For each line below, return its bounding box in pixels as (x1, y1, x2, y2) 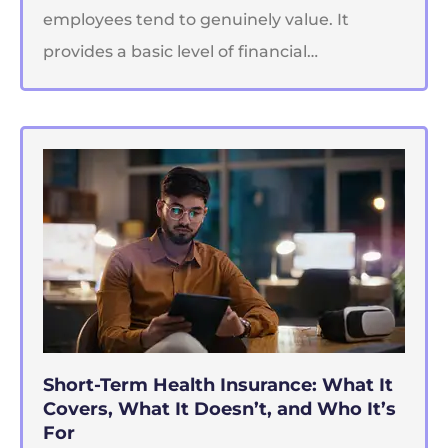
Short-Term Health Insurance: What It (43, 373, 393, 395)
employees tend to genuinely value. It (43, 9, 349, 29)
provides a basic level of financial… (43, 41, 318, 61)
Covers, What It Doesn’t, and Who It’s (43, 397, 396, 419)
